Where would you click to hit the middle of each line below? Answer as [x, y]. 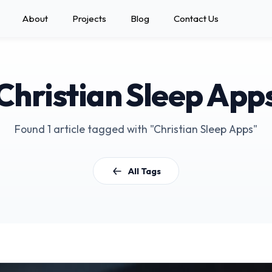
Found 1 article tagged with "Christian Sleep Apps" [136, 129]
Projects [89, 19]
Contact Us [196, 19]
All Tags [144, 171]
